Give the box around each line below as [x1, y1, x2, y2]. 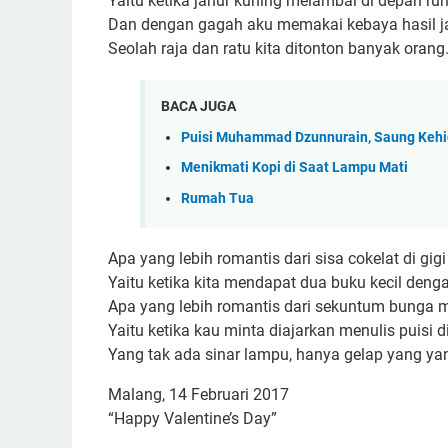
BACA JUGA [161, 98, 236, 115]
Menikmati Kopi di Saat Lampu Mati [181, 159, 408, 177]
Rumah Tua [181, 189, 254, 207]
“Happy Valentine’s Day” [108, 409, 277, 429]
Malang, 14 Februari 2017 [108, 385, 289, 405]
